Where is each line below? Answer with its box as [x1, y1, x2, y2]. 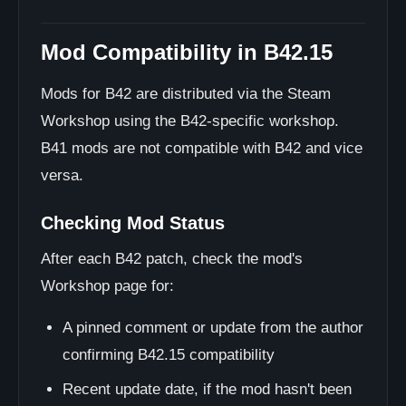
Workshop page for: [41, 277, 174, 295]
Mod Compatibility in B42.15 [41, 40, 333, 64]
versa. [41, 167, 83, 184]
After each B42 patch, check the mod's [41, 250, 303, 267]
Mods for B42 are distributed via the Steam [41, 85, 331, 102]
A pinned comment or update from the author [63, 319, 363, 336]
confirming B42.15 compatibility [63, 346, 275, 363]
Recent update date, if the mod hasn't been [63, 381, 352, 398]
